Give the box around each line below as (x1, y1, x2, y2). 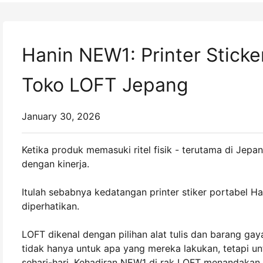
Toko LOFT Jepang (22, 73, 188, 96)
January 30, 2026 (22, 110, 100, 122)
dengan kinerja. (22, 158, 89, 170)
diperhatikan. (22, 200, 79, 212)
